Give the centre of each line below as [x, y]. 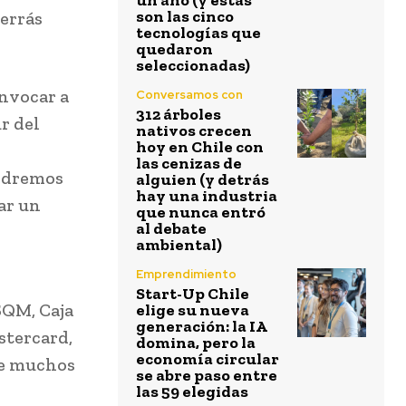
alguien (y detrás [203, 180]
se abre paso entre [207, 376]
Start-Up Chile [193, 294]
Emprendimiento [186, 275]
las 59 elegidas [192, 392]
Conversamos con [189, 95]
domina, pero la [196, 343]
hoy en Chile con [200, 147]
